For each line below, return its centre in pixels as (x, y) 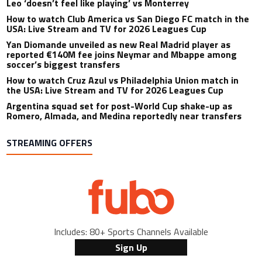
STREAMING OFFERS (50, 142)
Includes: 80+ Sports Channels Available (131, 231)
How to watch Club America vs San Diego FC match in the (128, 18)
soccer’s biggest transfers (63, 64)
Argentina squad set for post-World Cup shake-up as (120, 106)
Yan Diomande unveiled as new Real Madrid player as (119, 44)
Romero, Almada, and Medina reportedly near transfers (124, 116)
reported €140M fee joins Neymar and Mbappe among (122, 54)
